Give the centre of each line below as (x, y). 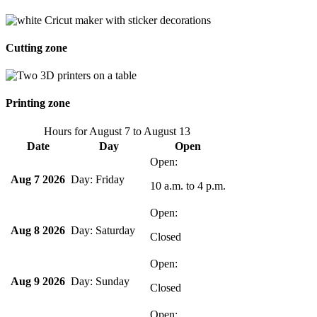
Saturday (114, 230)
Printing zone (38, 103)
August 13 (167, 131)
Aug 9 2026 (38, 281)
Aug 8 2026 (38, 230)
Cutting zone (36, 47)
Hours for (66, 131)
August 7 (109, 131)
